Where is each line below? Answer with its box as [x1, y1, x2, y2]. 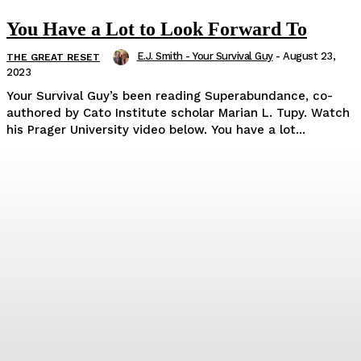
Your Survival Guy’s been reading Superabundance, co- [6, 89, 333, 104]
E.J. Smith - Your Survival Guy [136, 49, 273, 62]
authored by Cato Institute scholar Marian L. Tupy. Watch [6, 106, 350, 121]
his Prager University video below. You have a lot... [6, 122, 305, 138]
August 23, [283, 49, 335, 62]
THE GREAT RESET [6, 51, 100, 63]
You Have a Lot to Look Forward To [6, 18, 307, 39]
